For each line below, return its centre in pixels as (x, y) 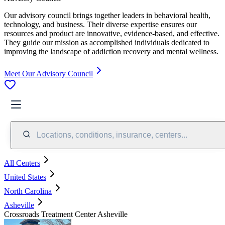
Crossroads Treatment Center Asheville (66, 214)
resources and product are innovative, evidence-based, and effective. (112, 33)
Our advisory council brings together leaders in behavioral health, (107, 15)
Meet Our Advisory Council (48, 73)
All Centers (22, 163)
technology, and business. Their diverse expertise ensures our (100, 24)
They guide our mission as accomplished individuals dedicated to (107, 42)
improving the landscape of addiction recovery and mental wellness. (111, 51)
